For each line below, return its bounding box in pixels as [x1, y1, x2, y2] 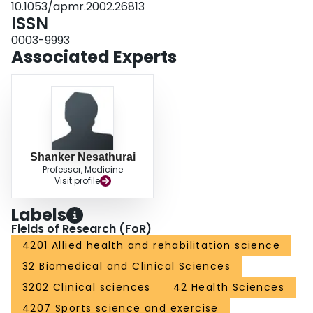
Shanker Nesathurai [29, 151, 136, 163]
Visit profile [54, 175, 100, 187]
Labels [11, 203, 66, 227]
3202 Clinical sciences [22, 280, 151, 295]
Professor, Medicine [42, 163, 123, 176]
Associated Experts [11, 45, 177, 69]
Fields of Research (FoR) [11, 221, 152, 238]
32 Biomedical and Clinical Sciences [22, 259, 231, 274]
